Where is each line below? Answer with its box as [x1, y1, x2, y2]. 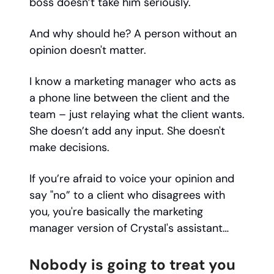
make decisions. [29, 140, 113, 155]
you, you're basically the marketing [29, 204, 203, 220]
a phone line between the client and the [29, 91, 229, 106]
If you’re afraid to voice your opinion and [29, 171, 234, 187]
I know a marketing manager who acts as [29, 74, 236, 89]
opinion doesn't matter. [29, 43, 146, 58]
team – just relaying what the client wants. [29, 107, 245, 122]
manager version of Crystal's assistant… [29, 221, 229, 236]
